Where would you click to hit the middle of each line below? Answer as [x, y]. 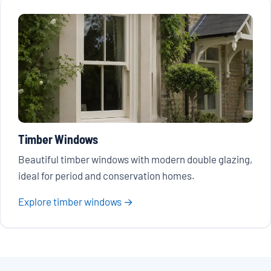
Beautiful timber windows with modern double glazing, [135, 159]
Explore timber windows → [75, 202]
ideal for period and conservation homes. [106, 176]
